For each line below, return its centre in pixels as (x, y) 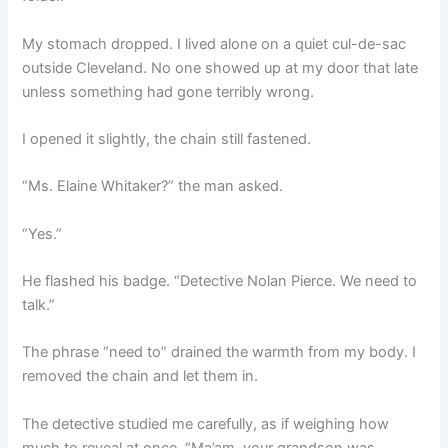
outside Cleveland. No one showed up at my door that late (220, 67)
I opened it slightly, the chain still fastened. (167, 138)
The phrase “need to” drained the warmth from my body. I (219, 352)
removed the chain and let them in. (140, 376)
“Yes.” (42, 233)
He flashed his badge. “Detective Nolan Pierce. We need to (220, 280)
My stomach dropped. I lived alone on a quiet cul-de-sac (214, 43)
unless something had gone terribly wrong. (168, 91)
